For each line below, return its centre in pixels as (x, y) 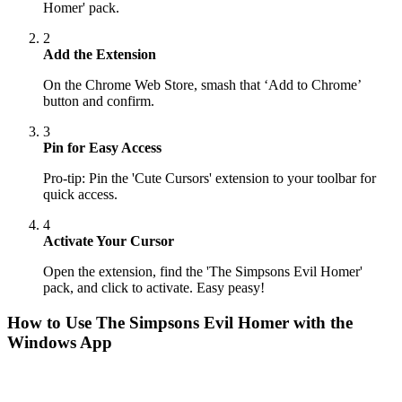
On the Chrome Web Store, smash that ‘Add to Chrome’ (202, 85)
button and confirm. (99, 101)
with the (321, 322)
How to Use (52, 322)
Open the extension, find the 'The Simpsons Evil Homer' (203, 272)
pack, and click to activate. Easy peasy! (154, 288)
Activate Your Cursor (109, 241)
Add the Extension (100, 55)
